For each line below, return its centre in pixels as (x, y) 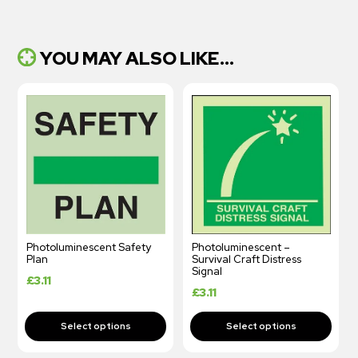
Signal (207, 272)
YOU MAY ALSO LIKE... (137, 58)
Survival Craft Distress (247, 260)
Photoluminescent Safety (89, 248)
